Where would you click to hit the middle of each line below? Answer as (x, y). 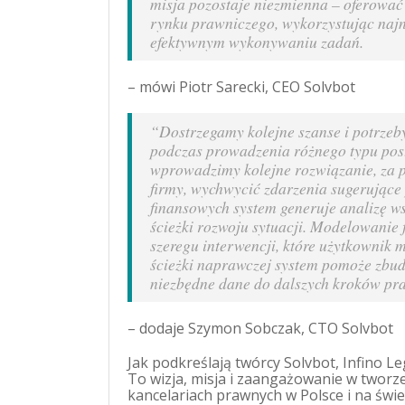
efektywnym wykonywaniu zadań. (257, 42)
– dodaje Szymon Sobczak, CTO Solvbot (263, 328)
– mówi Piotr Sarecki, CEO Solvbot (241, 87)
